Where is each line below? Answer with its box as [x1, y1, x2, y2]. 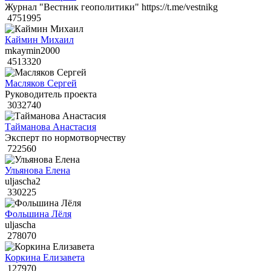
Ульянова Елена [5, 165, 70, 176]
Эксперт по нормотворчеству [5, 132, 126, 143]
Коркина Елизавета [5, 252, 85, 263]
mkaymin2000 [5, 45, 60, 56]
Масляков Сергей [5, 78, 77, 89]
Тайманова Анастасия [5, 122, 96, 132]
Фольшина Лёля [5, 209, 71, 220]
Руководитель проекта [5, 89, 97, 100]
